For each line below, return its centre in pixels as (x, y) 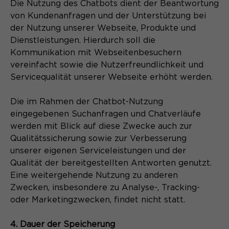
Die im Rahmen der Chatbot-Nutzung (87, 101)
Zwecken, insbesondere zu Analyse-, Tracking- (105, 187)
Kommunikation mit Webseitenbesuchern (96, 52)
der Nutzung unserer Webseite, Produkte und (103, 28)
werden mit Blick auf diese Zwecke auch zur (101, 126)
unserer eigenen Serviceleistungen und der (98, 151)
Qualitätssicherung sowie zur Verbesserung (98, 138)
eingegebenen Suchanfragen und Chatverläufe (106, 114)
